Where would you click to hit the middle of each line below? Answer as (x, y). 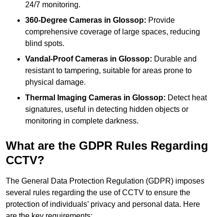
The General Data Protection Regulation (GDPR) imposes (105, 181)
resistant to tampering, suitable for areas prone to (108, 70)
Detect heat (186, 97)
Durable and (174, 59)
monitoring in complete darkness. (82, 121)
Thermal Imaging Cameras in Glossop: (95, 97)
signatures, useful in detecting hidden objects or (107, 109)
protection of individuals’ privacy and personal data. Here (103, 204)
